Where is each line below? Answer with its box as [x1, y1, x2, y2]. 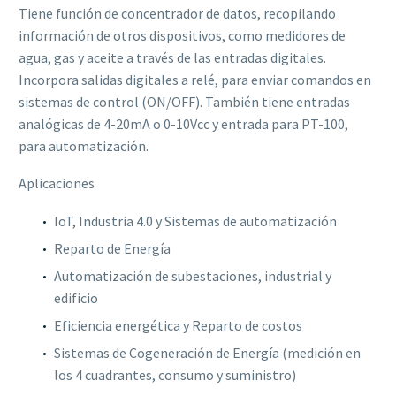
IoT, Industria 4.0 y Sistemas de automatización [54, 212, 337, 231]
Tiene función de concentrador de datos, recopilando [19, 4, 336, 22]
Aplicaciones [19, 174, 95, 193]
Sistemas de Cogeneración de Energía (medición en [54, 344, 361, 362]
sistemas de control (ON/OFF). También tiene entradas [19, 92, 350, 110]
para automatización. [19, 136, 148, 155]
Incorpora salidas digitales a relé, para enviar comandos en [19, 70, 371, 88]
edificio [54, 289, 98, 308]
